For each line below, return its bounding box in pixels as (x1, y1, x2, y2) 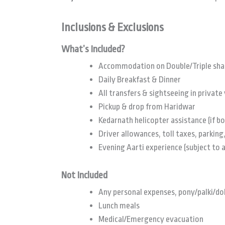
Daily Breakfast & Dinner (98, 74, 181, 84)
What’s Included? (61, 43, 125, 55)
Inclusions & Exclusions (61, 21, 164, 34)
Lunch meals (98, 200, 140, 210)
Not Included (61, 169, 107, 181)
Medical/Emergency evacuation (98, 214, 203, 224)
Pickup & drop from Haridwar (98, 101, 195, 111)
